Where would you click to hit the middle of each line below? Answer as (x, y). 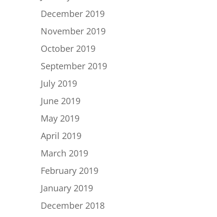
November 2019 (73, 31)
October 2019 (68, 48)
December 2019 (73, 14)
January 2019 (67, 188)
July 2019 (59, 83)
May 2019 (60, 118)
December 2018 (73, 205)
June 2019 (61, 101)
